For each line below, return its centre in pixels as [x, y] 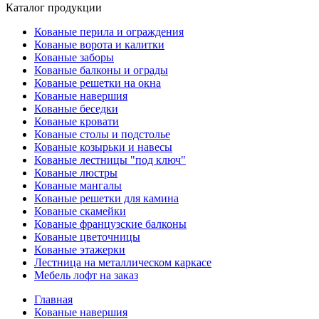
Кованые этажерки [80, 250]
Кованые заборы [74, 57]
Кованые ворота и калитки [99, 45]
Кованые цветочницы [87, 237]
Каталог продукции [54, 7]
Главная [53, 299]
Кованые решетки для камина [106, 198]
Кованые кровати [77, 121]
